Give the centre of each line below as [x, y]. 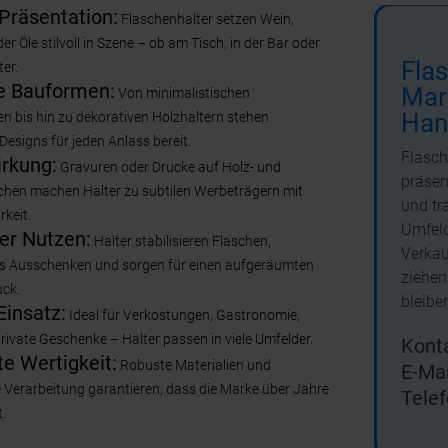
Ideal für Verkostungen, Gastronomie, [183, 315]
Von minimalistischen [182, 93]
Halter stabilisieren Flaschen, [181, 241]
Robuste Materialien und [194, 365]
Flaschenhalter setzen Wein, [206, 19]
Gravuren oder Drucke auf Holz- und [169, 167]
